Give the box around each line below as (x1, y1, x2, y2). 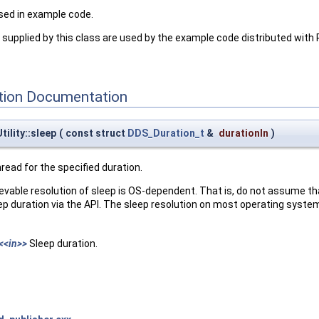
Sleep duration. (27, 238, 98, 250)
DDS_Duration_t (127, 127, 204, 140)
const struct (66, 127, 127, 140)
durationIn (219, 127, 268, 140)
